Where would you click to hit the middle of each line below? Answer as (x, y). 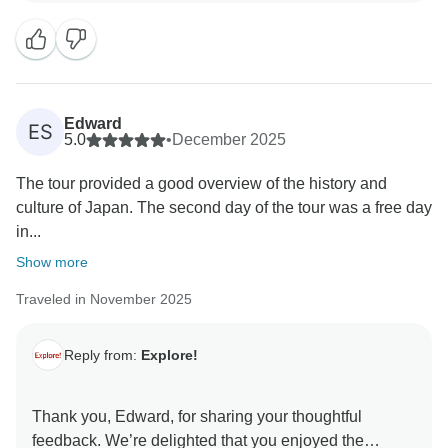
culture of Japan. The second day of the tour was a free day (224, 208)
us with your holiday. (106, 18)
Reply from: (102, 354)
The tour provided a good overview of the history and (201, 184)
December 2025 (229, 140)
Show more (52, 262)
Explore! (169, 354)
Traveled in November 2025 (104, 299)
